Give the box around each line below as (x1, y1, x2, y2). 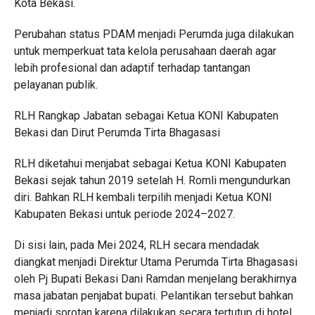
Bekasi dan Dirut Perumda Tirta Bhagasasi (13, 126, 220, 139)
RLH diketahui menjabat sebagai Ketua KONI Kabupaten (13, 157, 286, 170)
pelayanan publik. (13, 78, 98, 91)
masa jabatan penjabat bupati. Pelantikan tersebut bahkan (13, 289, 293, 302)
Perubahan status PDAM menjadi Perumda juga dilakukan (13, 27, 294, 41)
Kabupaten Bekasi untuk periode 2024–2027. (13, 207, 235, 221)
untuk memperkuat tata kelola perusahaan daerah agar (13, 44, 276, 58)
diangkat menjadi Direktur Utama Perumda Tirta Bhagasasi (13, 255, 297, 269)
